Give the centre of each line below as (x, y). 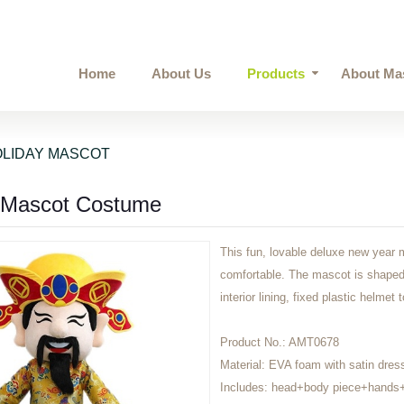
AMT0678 (314, 342)
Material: (244, 365)
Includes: (246, 387)
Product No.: (254, 342)
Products (276, 73)
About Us (181, 73)
